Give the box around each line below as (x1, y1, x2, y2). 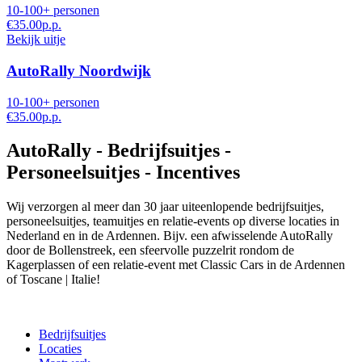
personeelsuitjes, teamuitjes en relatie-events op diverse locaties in (6, 214, 339, 229)
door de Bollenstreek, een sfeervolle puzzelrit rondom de (6, 243, 294, 258)
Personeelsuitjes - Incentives (6, 162, 240, 183)
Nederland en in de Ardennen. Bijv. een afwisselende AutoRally (6, 229, 333, 243)
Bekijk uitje (6, 32, 65, 47)
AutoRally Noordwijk (6, 61, 151, 79)
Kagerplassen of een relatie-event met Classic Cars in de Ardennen (6, 258, 345, 272)
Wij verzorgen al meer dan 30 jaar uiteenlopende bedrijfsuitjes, (6, 200, 324, 214)
